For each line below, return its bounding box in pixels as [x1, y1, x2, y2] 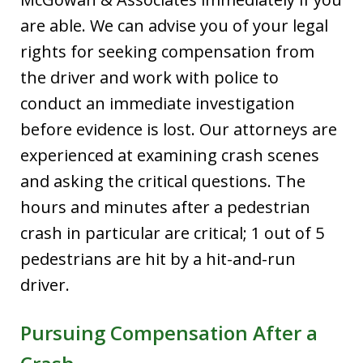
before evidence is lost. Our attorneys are [20, 117, 337, 140]
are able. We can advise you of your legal [20, 14, 328, 36]
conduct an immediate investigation [20, 92, 295, 114]
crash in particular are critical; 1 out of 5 [20, 221, 324, 244]
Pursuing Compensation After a [20, 318, 318, 346]
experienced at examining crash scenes [20, 143, 319, 166]
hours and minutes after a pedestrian [20, 195, 310, 218]
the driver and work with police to [20, 66, 279, 88]
